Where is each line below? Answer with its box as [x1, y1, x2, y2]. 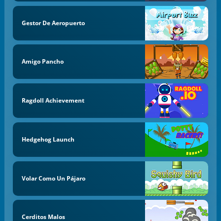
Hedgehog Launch [21, 135, 74, 144]
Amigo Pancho [21, 57, 64, 66]
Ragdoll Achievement [21, 96, 84, 105]
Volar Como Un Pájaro [21, 174, 85, 183]
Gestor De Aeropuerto [21, 18, 85, 27]
